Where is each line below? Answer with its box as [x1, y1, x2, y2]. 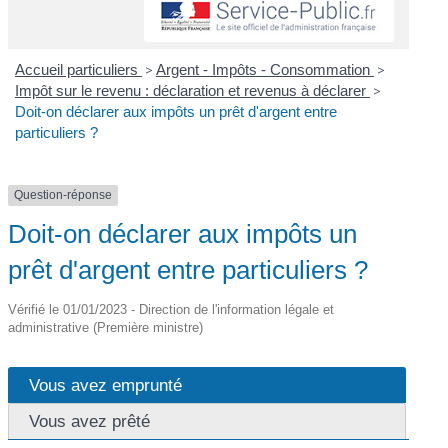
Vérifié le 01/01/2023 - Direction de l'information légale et [8, 301, 335, 317]
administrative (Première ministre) [8, 319, 204, 335]
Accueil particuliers [14, 61, 142, 79]
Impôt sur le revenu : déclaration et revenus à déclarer [14, 82, 370, 100]
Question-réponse [14, 188, 113, 203]
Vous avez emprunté [29, 374, 183, 395]
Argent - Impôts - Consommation [155, 61, 374, 79]
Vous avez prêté [29, 410, 151, 431]
